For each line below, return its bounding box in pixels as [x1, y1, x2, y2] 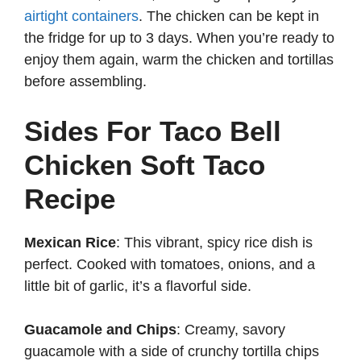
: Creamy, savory [176, 322, 285, 338]
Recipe [24, 183, 115, 215]
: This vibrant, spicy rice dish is [116, 234, 313, 251]
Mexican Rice [24, 234, 116, 251]
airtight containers [24, 8, 139, 25]
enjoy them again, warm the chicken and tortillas [24, 52, 334, 68]
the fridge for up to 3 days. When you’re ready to [24, 30, 334, 47]
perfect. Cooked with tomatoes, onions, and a [24, 256, 315, 273]
